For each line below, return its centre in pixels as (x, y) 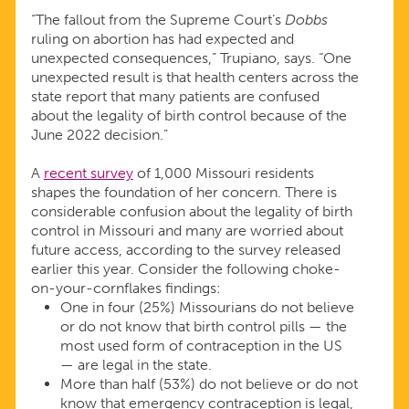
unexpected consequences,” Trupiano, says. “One (191, 58)
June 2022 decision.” (99, 135)
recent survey (88, 173)
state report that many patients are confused (175, 97)
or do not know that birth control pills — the (203, 327)
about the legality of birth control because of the (189, 116)
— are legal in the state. (137, 365)
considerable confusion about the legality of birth (191, 212)
